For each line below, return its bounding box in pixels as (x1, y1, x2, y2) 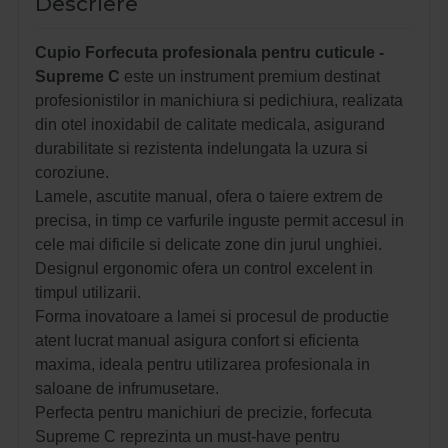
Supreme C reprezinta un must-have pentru (35, 428, 340, 446)
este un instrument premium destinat (124, 68, 380, 86)
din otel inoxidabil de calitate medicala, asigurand (35, 116, 385, 134)
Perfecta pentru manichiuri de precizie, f (35, 404, 315, 422)
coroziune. (35, 164, 109, 182)
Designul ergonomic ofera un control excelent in (35, 260, 373, 278)
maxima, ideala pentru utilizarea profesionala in (35, 356, 370, 374)
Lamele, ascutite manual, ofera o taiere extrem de (35, 188, 383, 206)
